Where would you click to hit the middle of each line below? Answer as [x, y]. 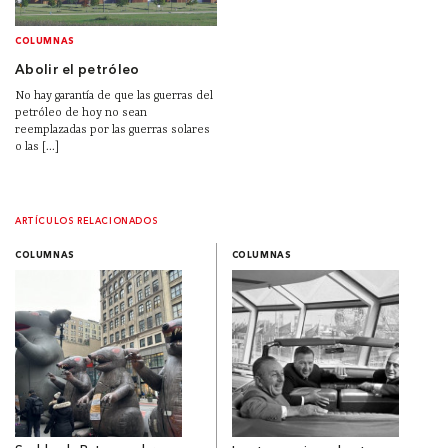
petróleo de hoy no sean [81, 112]
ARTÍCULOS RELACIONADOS [87, 221]
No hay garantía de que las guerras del [114, 95]
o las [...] [37, 146]
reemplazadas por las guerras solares [112, 129]
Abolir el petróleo [77, 70]
